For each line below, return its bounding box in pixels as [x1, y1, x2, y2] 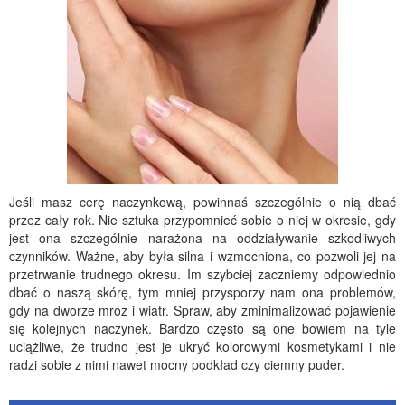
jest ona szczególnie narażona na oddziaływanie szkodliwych [9, 229, 396, 247]
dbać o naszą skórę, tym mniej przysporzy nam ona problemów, [9, 283, 396, 301]
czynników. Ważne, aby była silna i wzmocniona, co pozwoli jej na [9, 247, 396, 265]
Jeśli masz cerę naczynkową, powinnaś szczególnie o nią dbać [9, 193, 396, 211]
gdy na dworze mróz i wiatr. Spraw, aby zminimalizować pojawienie [9, 301, 396, 319]
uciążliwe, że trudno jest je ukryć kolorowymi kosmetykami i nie [9, 337, 396, 355]
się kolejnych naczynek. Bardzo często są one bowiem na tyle [9, 319, 396, 337]
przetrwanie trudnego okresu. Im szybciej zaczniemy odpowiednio [9, 265, 396, 283]
